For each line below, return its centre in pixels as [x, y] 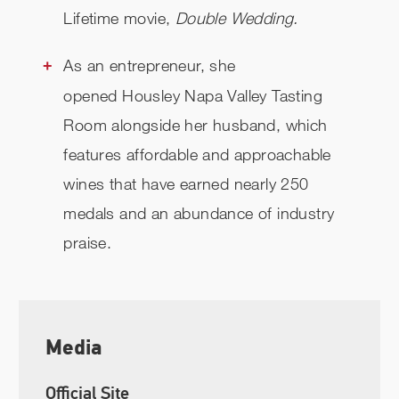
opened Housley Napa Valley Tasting [193, 96]
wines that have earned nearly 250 [186, 184]
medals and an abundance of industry [199, 213]
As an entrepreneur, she [150, 65]
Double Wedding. [236, 18]
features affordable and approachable [197, 155]
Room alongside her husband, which [195, 125]
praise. [88, 243]
